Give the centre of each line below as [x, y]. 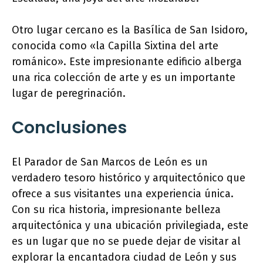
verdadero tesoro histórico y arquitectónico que [129, 178]
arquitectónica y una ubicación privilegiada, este [130, 225]
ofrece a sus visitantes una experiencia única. [123, 194]
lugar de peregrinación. [69, 93]
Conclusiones [69, 128]
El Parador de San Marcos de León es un [110, 162]
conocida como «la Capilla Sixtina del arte [115, 46]
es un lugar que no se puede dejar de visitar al [126, 241]
